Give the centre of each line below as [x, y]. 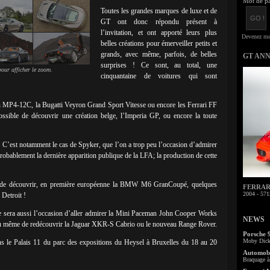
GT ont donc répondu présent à [159, 22]
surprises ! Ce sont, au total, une [159, 65]
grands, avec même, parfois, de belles [159, 54]
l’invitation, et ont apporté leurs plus [159, 33]
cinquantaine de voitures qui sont [159, 76]
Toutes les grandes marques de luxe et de [159, 11]
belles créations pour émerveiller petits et [159, 43]
